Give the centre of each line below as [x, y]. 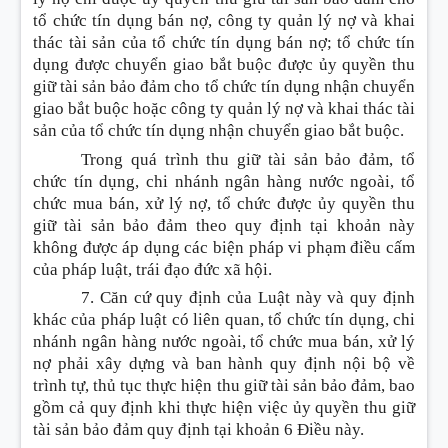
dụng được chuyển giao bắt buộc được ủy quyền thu [224, 64]
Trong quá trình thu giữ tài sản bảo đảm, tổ [248, 159]
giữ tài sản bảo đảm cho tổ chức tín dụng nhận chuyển [224, 86]
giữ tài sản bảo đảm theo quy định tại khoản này [224, 225]
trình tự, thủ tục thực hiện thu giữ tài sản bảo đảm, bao [224, 386]
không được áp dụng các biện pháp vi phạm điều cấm [224, 247]
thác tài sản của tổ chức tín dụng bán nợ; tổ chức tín [224, 42]
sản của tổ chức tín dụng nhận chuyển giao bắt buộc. [220, 130]
